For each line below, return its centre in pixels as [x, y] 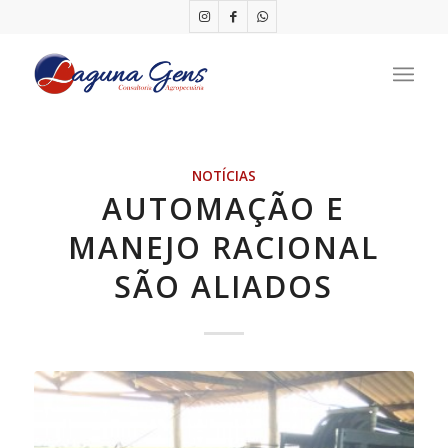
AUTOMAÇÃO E [224, 208]
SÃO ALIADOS [224, 286]
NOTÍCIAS [223, 176]
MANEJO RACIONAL [224, 247]
